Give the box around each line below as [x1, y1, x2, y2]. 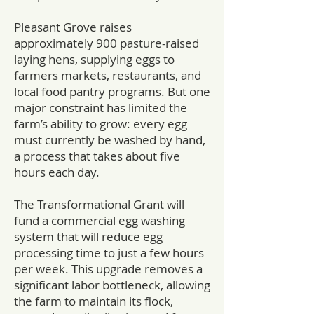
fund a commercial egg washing [14, 212, 185, 228]
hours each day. [14, 164, 100, 180]
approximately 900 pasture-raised [14, 35, 199, 51]
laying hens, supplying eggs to [14, 51, 175, 67]
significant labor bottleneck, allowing [14, 277, 210, 293]
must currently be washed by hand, [14, 132, 205, 148]
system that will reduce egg [14, 228, 163, 245]
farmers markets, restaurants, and [14, 67, 201, 83]
